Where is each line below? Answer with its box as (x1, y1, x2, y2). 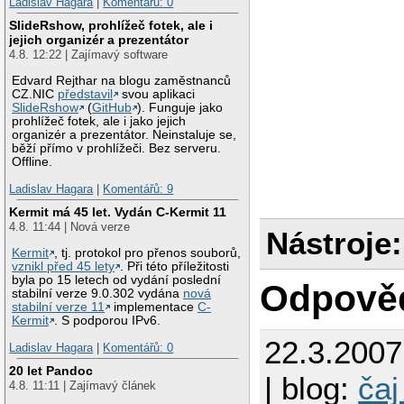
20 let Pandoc (9, 363, 94, 379)
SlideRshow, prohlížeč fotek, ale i (9, 18, 214, 33)
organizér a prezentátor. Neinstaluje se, (12, 128, 237, 142)
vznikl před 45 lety (12, 260, 115, 273)
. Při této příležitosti (120, 260, 230, 273)
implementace (110, 300, 198, 314)
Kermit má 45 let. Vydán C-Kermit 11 (9, 205, 227, 220)
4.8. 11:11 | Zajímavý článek (9, 379, 157, 393)
